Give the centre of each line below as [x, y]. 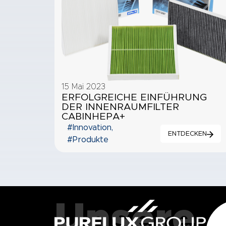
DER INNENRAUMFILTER [120, 107]
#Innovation [90, 127]
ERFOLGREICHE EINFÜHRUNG [134, 97]
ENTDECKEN [188, 134]
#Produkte [88, 139]
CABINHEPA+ [93, 117]
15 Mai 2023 [83, 87]
